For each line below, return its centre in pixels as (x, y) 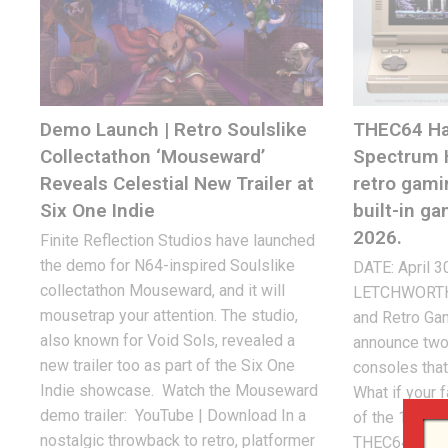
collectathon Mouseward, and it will (162, 291)
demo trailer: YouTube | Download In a (173, 416)
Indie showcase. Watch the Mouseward (179, 391)
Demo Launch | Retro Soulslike (173, 130)
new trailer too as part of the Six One (167, 366)
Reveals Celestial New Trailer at (177, 184)
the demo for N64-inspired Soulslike (167, 266)
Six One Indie (97, 211)
